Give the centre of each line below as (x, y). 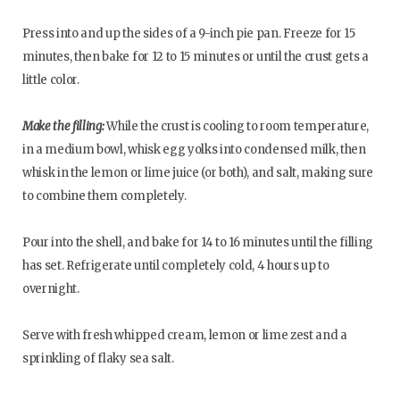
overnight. (51, 289)
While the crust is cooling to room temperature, (236, 127)
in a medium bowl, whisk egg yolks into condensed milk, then (194, 150)
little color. (51, 80)
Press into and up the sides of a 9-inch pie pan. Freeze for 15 (189, 34)
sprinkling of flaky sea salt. (98, 359)
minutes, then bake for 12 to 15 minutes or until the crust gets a (196, 57)
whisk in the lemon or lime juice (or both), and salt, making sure (198, 173)
